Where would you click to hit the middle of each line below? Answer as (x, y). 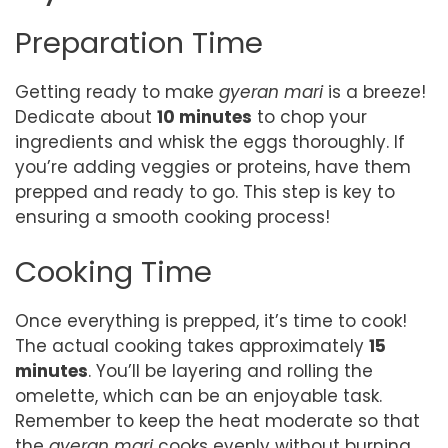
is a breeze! (374, 91)
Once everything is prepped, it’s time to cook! (211, 321)
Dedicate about (86, 116)
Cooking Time (113, 272)
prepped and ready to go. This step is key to (205, 191)
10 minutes (204, 116)
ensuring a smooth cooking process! (172, 216)
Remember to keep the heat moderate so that (217, 421)
